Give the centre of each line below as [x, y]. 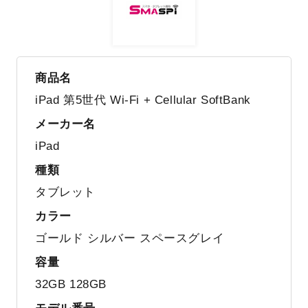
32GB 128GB [70, 284]
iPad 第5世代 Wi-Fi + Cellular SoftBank [143, 100]
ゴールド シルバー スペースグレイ [130, 238]
